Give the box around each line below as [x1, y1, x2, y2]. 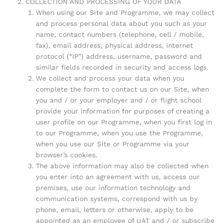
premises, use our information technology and [35, 183, 191, 192]
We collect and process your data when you [35, 74, 184, 82]
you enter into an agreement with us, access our [35, 172, 200, 181]
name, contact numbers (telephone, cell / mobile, [35, 30, 204, 38]
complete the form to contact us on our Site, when [35, 85, 209, 93]
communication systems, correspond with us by [35, 194, 198, 203]
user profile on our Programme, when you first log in [35, 117, 212, 126]
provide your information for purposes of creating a [35, 107, 210, 115]
